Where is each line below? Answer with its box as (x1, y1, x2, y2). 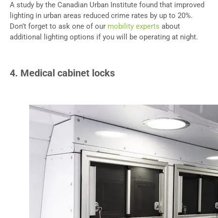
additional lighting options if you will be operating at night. (10, 32, 198, 41)
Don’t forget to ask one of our (10, 21, 108, 31)
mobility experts (108, 21, 160, 31)
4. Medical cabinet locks (10, 67, 115, 79)
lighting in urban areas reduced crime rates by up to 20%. (10, 11, 193, 20)
